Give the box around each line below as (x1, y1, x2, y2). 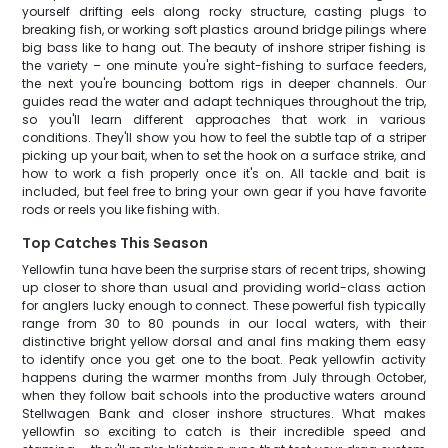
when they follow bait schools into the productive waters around (22, 387, 426, 404)
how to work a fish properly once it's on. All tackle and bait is (22, 165, 426, 182)
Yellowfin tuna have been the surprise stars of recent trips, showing (22, 261, 426, 278)
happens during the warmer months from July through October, (22, 369, 426, 386)
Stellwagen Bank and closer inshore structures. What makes (22, 405, 426, 422)
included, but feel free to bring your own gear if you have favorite (22, 183, 426, 200)
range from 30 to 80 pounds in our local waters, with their (22, 315, 426, 332)
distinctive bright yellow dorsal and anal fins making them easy (22, 333, 426, 350)
